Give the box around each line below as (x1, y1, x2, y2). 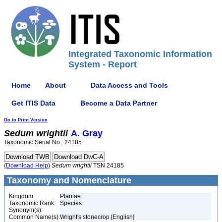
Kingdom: (9, 193, 35, 200)
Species (60, 200, 82, 207)
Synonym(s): (9, 207, 43, 214)
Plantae (60, 193, 81, 200)
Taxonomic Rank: (9, 200, 55, 207)
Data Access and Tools (91, 81, 168, 89)
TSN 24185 (92, 162, 124, 169)
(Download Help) (4, 162, 50, 169)
